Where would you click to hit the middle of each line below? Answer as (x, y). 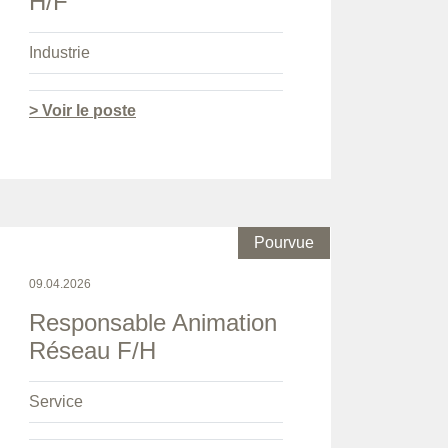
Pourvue (284, 243)
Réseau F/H (92, 351)
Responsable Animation (153, 323)
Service (56, 402)
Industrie (59, 53)
